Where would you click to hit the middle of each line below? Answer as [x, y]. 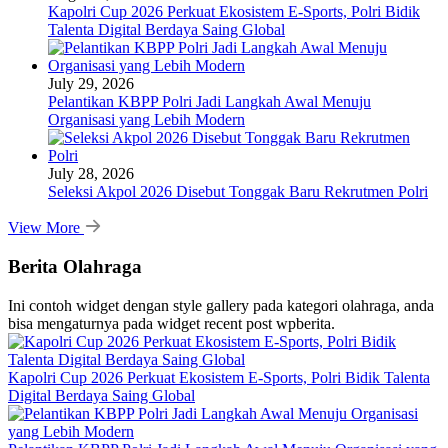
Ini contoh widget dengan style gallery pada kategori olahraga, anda [221, 305]
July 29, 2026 [91, 84]
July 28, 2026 [91, 174]
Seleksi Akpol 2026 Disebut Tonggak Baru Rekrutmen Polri [238, 192]
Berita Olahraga [75, 266]
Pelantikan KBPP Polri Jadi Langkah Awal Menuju [209, 102]
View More [46, 228]
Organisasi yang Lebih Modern [146, 120]
